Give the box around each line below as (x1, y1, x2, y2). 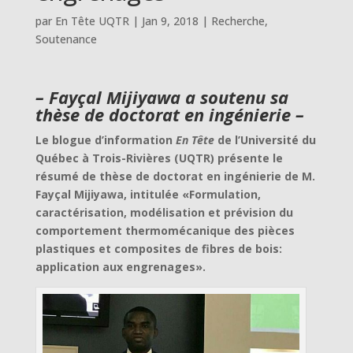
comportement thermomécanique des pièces (35, 223, 295, 238)
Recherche (210, 13, 265, 28)
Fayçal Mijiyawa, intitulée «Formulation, (35, 187, 261, 202)
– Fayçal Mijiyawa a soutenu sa (35, 85, 288, 109)
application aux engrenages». (35, 259, 206, 274)
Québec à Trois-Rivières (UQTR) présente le (35, 150, 283, 165)
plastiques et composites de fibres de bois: (35, 241, 282, 256)
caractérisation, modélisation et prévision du (35, 205, 293, 220)
